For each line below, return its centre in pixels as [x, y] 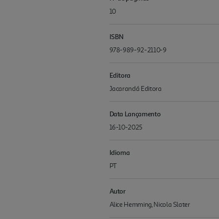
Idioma [120, 153]
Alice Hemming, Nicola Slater [150, 205]
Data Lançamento [135, 114]
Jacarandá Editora [135, 89]
